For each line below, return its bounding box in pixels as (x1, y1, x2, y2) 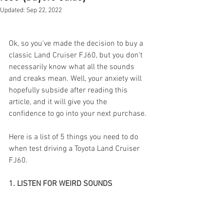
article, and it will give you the (9, 97, 109, 107)
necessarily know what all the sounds (9, 62, 136, 72)
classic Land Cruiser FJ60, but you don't (9, 51, 145, 60)
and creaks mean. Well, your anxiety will (9, 74, 144, 84)
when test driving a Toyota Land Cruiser (9, 144, 142, 154)
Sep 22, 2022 (26, 6, 62, 15)
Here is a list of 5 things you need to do (9, 132, 140, 142)
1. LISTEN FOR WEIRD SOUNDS (9, 179, 112, 189)
